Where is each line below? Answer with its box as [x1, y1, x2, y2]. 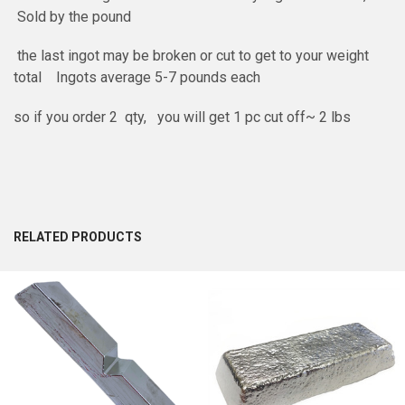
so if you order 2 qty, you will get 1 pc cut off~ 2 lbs [13, 108, 354, 126]
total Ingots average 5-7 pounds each [13, 69, 264, 87]
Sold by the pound [13, 7, 131, 25]
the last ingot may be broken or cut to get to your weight [13, 47, 369, 65]
